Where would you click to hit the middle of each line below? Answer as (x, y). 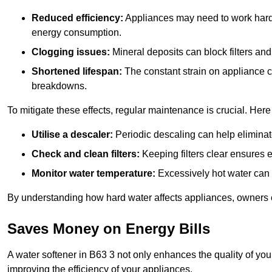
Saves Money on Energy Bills (109, 228)
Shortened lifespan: (77, 71)
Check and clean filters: (86, 154)
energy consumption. (76, 32)
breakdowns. (59, 86)
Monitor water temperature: (93, 173)
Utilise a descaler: (72, 134)
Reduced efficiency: (77, 18)
